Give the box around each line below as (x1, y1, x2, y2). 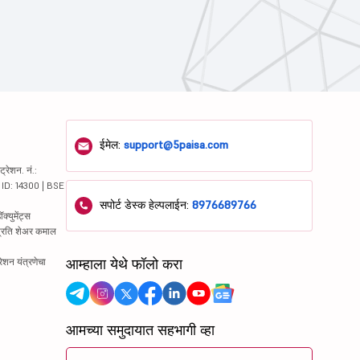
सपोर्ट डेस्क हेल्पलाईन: (96, 197, 193, 212)
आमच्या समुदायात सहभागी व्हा (66, 321, 215, 340)
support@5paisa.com (124, 137, 229, 153)
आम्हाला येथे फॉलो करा (66, 255, 183, 274)
